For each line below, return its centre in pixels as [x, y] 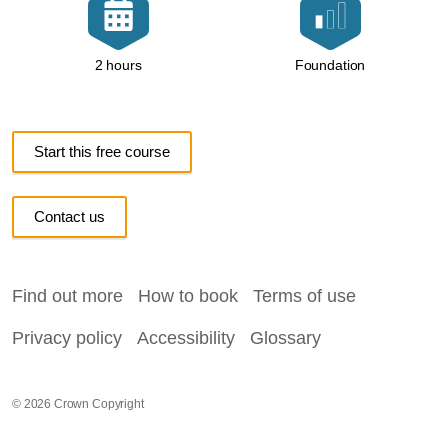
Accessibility [186, 338]
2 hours [118, 65]
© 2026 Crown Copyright [78, 404]
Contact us [69, 217]
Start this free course [102, 152]
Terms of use [304, 296]
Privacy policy [67, 338]
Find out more [67, 296]
